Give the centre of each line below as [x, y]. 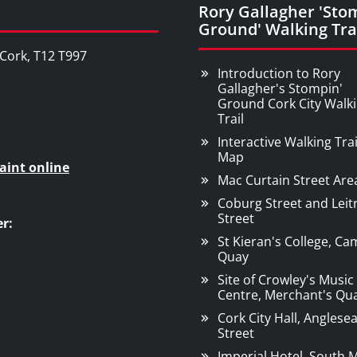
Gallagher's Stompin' [280, 89]
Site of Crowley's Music [286, 280]
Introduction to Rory [279, 74]
